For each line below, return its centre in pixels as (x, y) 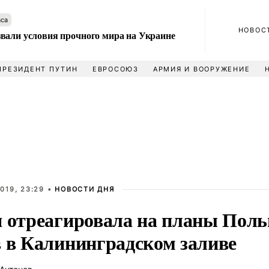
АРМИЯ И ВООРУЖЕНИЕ (201, 69)
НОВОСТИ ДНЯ (85, 189)
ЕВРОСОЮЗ (115, 69)
